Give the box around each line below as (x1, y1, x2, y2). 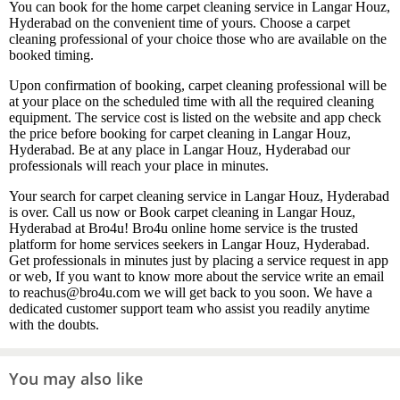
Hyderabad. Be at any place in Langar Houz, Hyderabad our (9, 142, 350, 158)
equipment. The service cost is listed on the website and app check (9, 110, 381, 126)
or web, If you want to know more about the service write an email (9, 269, 384, 285)
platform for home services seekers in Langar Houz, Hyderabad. (9, 237, 370, 253)
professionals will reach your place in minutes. (9, 158, 276, 174)
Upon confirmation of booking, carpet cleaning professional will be (9, 78, 387, 94)
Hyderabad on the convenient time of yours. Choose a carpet (9, 15, 350, 31)
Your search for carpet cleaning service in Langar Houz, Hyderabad (9, 188, 389, 204)
